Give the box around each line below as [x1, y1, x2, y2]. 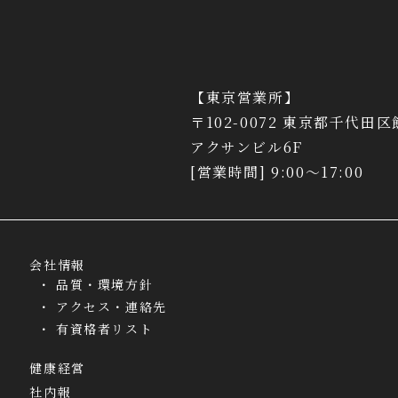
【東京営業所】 [190, 87, 300, 108]
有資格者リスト [56, 320, 154, 338]
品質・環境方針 [56, 275, 154, 294]
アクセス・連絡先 [56, 298, 167, 316]
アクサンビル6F [190, 137, 303, 158]
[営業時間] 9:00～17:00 [190, 162, 364, 183]
